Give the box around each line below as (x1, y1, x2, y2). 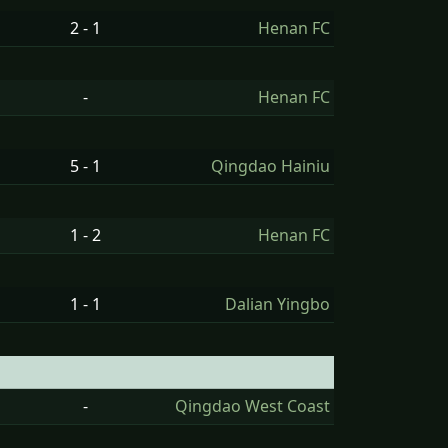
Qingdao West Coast (175, 395, 330, 417)
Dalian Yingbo (225, 293, 330, 315)
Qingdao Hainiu (211, 155, 330, 177)
